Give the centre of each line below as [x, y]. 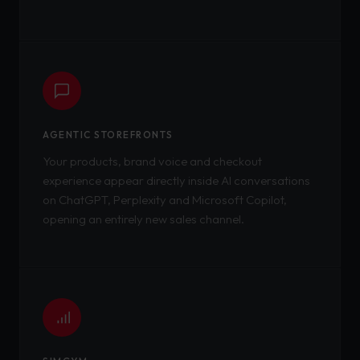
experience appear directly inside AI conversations [176, 180]
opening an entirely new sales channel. [143, 219]
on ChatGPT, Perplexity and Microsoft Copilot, [165, 200]
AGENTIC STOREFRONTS [108, 135]
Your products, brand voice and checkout [152, 161]
